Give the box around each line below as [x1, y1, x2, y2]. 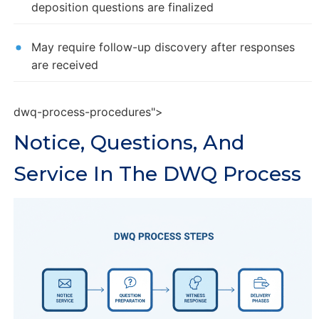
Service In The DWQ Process [13, 161, 301, 186]
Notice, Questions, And [13, 130, 244, 155]
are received [31, 57, 98, 72]
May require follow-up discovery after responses [31, 39, 295, 54]
